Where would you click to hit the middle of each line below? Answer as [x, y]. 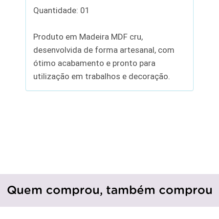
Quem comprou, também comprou [109, 190]
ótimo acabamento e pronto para [95, 63]
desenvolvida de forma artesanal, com [104, 50]
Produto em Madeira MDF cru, [88, 36]
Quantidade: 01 [62, 10]
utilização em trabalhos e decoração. [102, 76]
